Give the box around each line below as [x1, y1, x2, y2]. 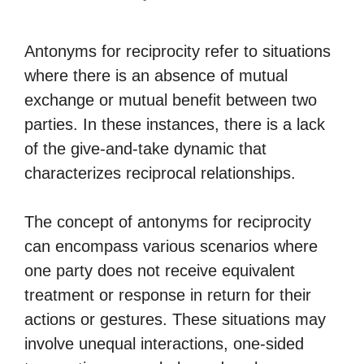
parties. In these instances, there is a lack [24, 115, 325, 133]
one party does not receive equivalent [24, 262, 295, 279]
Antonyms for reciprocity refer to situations [24, 42, 331, 60]
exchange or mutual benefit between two [24, 91, 317, 109]
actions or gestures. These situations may [24, 310, 326, 328]
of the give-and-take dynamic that [24, 140, 266, 158]
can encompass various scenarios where [24, 237, 318, 255]
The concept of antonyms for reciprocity [24, 213, 311, 231]
